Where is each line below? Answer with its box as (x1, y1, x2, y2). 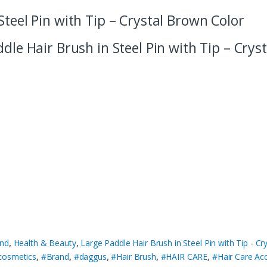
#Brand (41, 251, 69, 263)
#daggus (73, 251, 107, 263)
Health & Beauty (13, 237, 76, 249)
